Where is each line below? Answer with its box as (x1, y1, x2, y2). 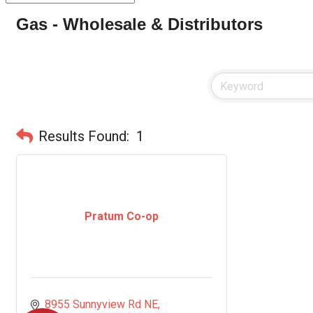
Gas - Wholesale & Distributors (16, 15, 263, 34)
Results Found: (38, 128, 129, 145)
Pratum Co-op (85, 210, 159, 223)
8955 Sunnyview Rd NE (45, 298, 158, 311)
